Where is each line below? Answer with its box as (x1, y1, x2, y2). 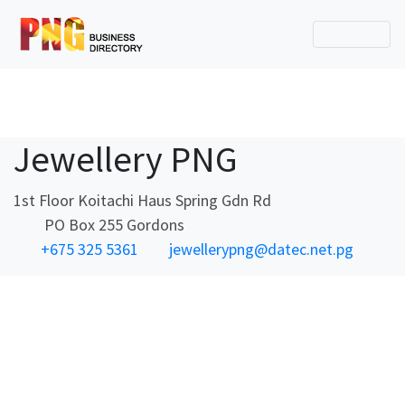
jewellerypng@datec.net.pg (169, 239, 353, 259)
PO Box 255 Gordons (41, 214, 184, 235)
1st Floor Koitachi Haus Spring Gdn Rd (14, 190, 271, 211)
